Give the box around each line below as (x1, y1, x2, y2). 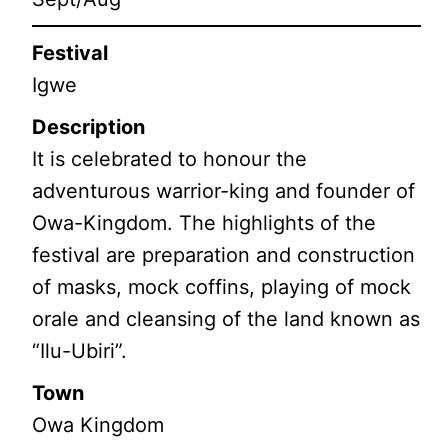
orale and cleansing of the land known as (32, 306, 421, 331)
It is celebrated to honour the (32, 146, 308, 171)
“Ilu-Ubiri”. (32, 338, 128, 363)
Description (32, 114, 146, 139)
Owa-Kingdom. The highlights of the (32, 210, 377, 235)
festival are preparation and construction (32, 242, 416, 267)
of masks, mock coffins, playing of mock (32, 274, 412, 299)
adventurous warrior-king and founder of (32, 178, 416, 203)
